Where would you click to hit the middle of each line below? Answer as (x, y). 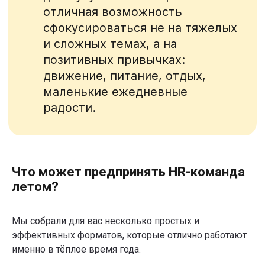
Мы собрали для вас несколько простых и (106, 221)
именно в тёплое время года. (76, 250)
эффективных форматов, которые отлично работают (129, 235)
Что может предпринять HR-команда (128, 172)
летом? (35, 187)
